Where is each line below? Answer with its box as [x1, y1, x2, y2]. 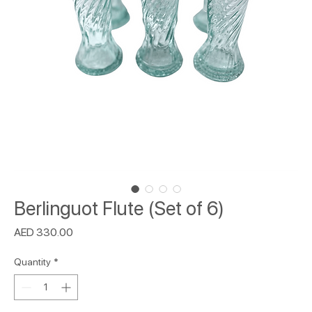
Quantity [14, 256, 51, 267]
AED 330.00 [14, 225, 73, 239]
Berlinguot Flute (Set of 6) [14, 196, 224, 220]
